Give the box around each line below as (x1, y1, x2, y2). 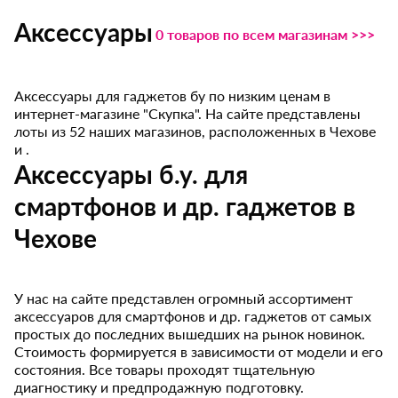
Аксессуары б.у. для (14, 158, 249, 189)
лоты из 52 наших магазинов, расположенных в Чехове (14, 122, 377, 139)
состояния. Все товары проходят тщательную (14, 360, 316, 378)
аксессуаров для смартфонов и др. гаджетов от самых (14, 306, 372, 324)
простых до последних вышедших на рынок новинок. (14, 324, 366, 342)
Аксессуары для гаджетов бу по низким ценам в (14, 86, 331, 104)
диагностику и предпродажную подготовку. (14, 378, 305, 395)
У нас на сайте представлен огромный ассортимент (14, 289, 354, 306)
